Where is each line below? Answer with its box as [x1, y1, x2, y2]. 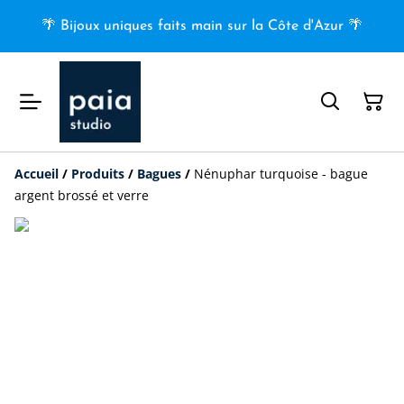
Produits [71, 165, 124, 182]
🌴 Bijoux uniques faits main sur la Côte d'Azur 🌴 [41, 18, 363, 33]
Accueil [14, 165, 59, 182]
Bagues [137, 165, 181, 182]
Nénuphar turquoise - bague [194, 165, 368, 182]
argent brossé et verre [14, 187, 149, 204]
